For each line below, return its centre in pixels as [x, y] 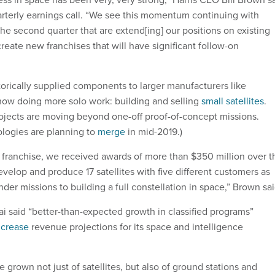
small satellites [233, 100]
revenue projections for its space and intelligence [136, 226]
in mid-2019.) [154, 131]
